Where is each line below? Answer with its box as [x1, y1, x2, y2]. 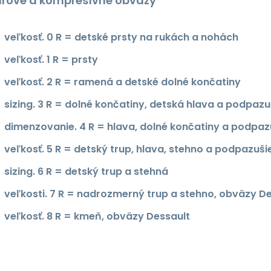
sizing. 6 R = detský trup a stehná [4, 164, 168, 178]
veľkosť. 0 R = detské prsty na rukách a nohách [4, 30, 238, 44]
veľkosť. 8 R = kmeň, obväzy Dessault [4, 209, 190, 223]
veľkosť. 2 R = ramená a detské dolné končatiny [4, 74, 241, 89]
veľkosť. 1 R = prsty [4, 52, 98, 67]
